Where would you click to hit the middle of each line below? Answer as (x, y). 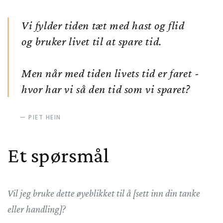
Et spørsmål (58, 155)
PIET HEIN (45, 117)
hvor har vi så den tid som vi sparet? (106, 89)
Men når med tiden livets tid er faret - (111, 73)
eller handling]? (37, 209)
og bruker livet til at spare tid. (92, 41)
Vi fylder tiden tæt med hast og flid (103, 25)
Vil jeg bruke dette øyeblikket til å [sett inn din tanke (104, 193)
